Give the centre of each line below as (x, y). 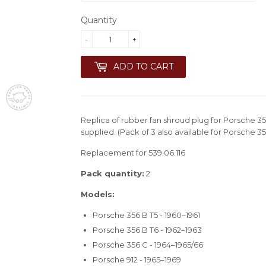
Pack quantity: (113, 173)
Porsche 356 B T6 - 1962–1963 (147, 229)
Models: (98, 194)
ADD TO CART (143, 66)
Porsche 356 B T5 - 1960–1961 (146, 215)
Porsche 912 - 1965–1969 (137, 260)
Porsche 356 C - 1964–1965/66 (148, 245)
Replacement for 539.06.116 (133, 152)
